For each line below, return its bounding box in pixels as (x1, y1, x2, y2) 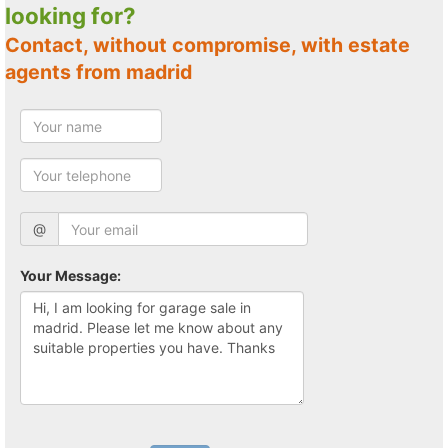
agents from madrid (5, 60, 192, 84)
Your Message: (20, 267, 121, 284)
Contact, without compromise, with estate (5, 33, 20, 57)
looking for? (5, 2, 136, 29)
